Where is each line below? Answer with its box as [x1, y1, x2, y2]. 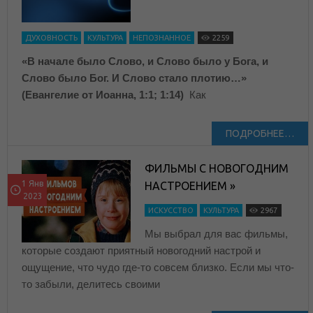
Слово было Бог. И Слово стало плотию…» [22, 72, 247, 85]
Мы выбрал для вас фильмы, [145, 228, 289, 240]
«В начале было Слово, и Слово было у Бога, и [22, 55, 268, 68]
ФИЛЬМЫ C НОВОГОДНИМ [145, 162, 289, 175]
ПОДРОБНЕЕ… [226, 128, 295, 140]
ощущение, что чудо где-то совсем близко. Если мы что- [22, 261, 294, 274]
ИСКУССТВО [148, 206, 194, 215]
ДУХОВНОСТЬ [25, 34, 78, 43]
